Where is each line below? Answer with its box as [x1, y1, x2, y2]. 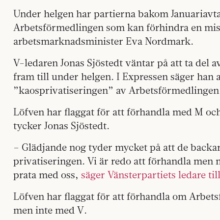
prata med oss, [13, 168, 81, 181]
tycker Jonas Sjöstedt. [13, 119, 110, 132]
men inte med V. [13, 203, 87, 216]
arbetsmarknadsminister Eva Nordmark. [13, 34, 193, 47]
